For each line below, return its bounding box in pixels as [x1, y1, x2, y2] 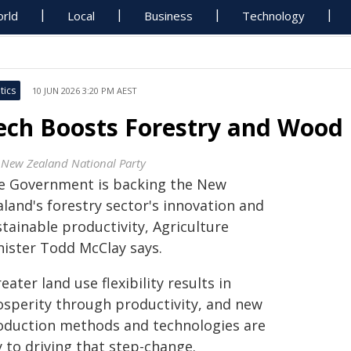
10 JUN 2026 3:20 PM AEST [32, 85, 137, 96]
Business [144, 8, 194, 24]
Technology [242, 8, 306, 24]
